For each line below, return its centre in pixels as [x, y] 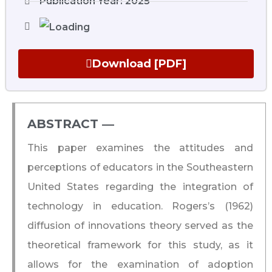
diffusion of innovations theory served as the [140, 225]
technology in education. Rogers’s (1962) [140, 206]
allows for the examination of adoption [140, 264]
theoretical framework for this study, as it [140, 245]
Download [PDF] [139, 63]
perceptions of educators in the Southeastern [140, 167]
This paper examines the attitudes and [140, 148]
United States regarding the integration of [140, 186]
